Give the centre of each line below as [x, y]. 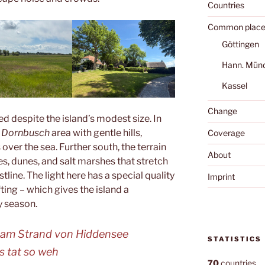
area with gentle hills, [97, 132]
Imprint [221, 176]
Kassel [234, 85]
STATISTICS [234, 239]
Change [222, 111]
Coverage [226, 132]
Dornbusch [26, 132]
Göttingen [240, 44]
